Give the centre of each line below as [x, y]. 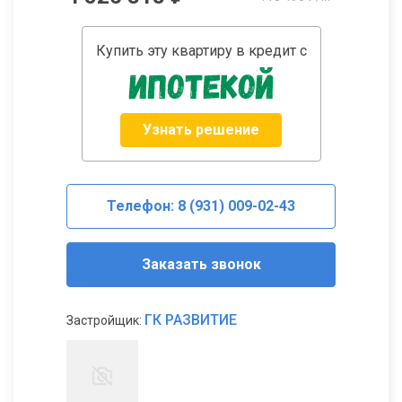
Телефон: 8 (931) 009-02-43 [201, 206]
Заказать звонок [201, 265]
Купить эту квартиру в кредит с [201, 51]
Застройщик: [105, 321]
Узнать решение [201, 130]
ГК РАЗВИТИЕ [191, 320]
